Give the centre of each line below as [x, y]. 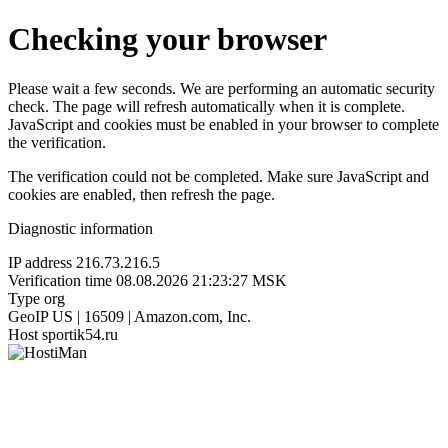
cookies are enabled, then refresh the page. [141, 194]
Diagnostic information [80, 228]
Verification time [60, 280]
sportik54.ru [80, 334]
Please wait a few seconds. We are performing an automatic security [221, 88]
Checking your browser [167, 39]
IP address [40, 262]
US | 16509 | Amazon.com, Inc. [151, 316]
